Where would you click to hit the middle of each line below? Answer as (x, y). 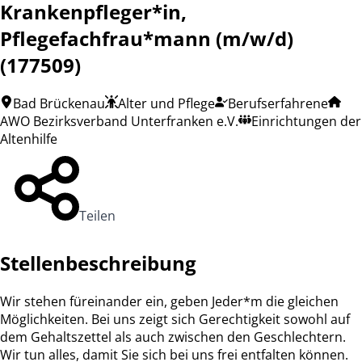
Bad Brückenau (59, 103)
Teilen (97, 215)
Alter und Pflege (166, 103)
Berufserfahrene (278, 103)
